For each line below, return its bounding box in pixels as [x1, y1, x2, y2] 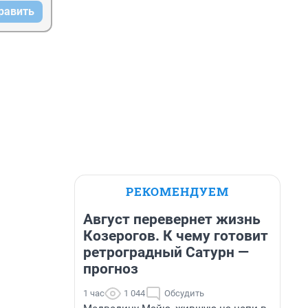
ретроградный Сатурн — [83, 244, 249, 261]
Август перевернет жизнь [83, 211, 261, 228]
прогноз [83, 261, 138, 277]
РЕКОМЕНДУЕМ [126, 184, 229, 199]
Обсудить [164, 288, 204, 298]
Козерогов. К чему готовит [83, 228, 268, 244]
